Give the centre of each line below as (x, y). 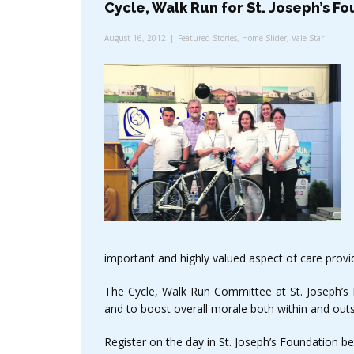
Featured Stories (207, 38)
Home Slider (264, 38)
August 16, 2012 (135, 38)
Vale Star (308, 38)
